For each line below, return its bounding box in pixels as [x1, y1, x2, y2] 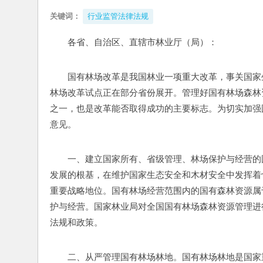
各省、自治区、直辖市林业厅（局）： [68, 37, 217, 47]
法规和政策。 [50, 217, 103, 227]
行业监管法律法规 [87, 12, 149, 21]
